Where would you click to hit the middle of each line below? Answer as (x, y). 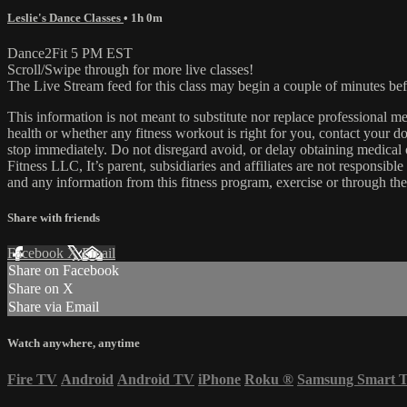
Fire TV (32, 379)
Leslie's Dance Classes (65, 17)
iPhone (219, 379)
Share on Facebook (64, 271)
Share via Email (54, 307)
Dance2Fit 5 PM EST (70, 53)
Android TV (156, 379)
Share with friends (54, 218)
